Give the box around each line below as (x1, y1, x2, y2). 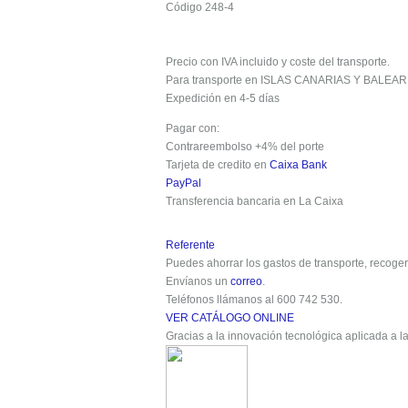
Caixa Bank (270, 158, 327, 171)
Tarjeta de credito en (166, 158, 270, 171)
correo (230, 275, 262, 288)
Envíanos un (166, 275, 230, 288)
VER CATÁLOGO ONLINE (166, 311, 294, 324)
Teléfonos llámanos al (166, 293, 277, 306)
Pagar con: (166, 122, 219, 135)
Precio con (166, 56, 221, 68)
